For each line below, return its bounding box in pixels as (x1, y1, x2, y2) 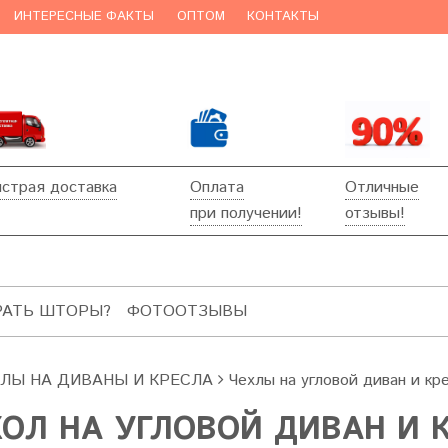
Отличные (345, 176, 420, 200)
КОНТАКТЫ (247, 7, 320, 26)
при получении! (190, 202, 303, 226)
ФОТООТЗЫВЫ (127, 300, 247, 324)
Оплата (190, 176, 245, 200)
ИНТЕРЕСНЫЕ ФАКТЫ (14, 7, 155, 26)
